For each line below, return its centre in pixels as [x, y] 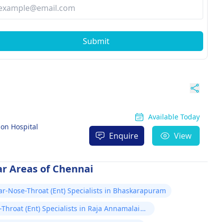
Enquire [123, 136]
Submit [96, 41]
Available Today [174, 117]
